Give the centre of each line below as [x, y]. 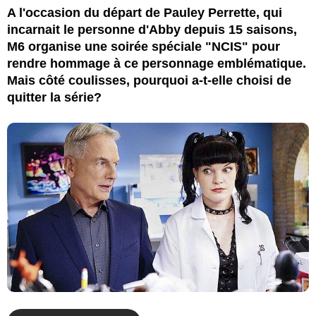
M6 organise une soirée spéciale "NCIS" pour [144, 46]
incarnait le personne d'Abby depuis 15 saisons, [152, 29]
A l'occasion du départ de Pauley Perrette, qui [145, 12]
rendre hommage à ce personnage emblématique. [157, 63]
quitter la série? [54, 97]
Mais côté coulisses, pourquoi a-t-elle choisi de [149, 80]
